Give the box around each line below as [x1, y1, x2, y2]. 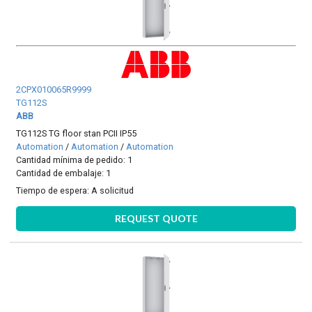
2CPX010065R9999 [16, 84, 92, 95]
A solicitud [91, 185, 134, 196]
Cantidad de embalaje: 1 [16, 167, 111, 178]
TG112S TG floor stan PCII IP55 [16, 127, 137, 139]
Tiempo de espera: [16, 185, 92, 196]
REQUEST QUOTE [114, 212, 198, 224]
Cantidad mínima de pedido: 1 [16, 154, 133, 165]
